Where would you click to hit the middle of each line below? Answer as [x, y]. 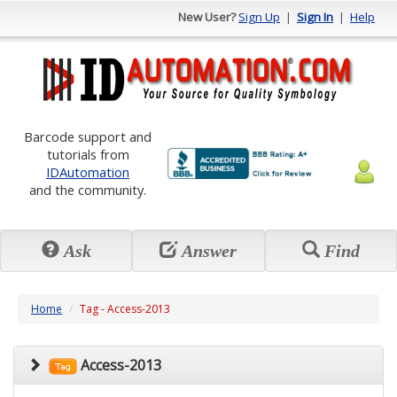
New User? [207, 17]
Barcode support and [88, 136]
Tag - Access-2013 [125, 309]
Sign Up [259, 17]
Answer [207, 251]
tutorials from [88, 154]
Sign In [315, 17]
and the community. [88, 190]
